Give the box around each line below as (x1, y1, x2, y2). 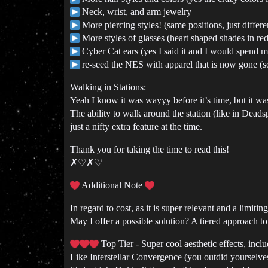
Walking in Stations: (70, 82, 146, 92)
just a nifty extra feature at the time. (70, 121, 202, 132)
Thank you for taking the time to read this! (70, 144, 229, 154)
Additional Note (80, 180, 145, 190)
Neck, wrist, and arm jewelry (80, 7, 191, 17)
